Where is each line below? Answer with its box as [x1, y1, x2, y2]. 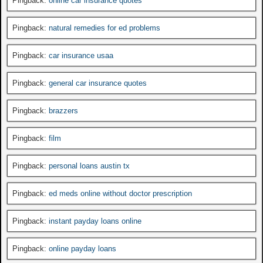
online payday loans [49, 244, 116, 253]
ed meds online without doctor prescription [49, 188, 192, 198]
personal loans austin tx [49, 161, 130, 170]
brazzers [49, 106, 78, 115]
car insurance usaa [49, 50, 113, 60]
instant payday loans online [49, 216, 141, 225]
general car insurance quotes [49, 78, 147, 87]
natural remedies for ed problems [49, 23, 160, 32]
